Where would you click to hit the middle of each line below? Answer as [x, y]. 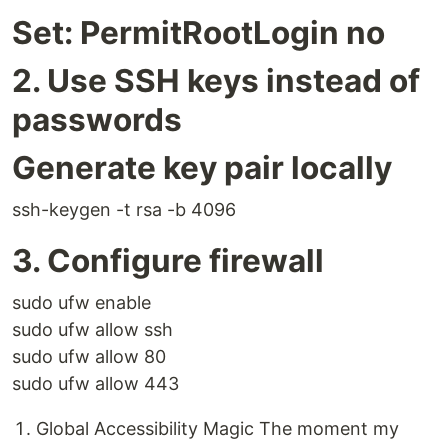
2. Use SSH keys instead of [216, 80]
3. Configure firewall [168, 260]
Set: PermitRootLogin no [198, 32]
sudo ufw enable [81, 302]
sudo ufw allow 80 [89, 356]
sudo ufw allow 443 [95, 383]
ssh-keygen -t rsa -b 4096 [124, 209]
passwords [97, 119]
